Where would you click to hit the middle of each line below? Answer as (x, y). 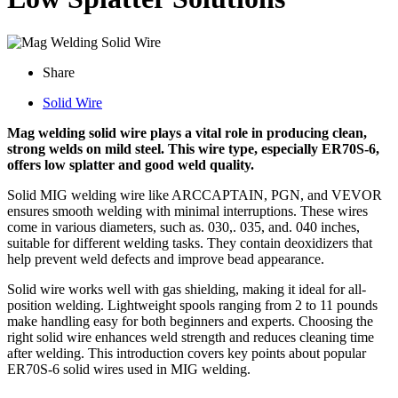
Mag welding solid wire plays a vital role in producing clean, (187, 132)
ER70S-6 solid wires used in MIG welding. (129, 369)
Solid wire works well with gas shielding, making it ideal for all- (187, 289)
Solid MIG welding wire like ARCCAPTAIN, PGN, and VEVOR (195, 195)
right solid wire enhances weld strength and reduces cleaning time (191, 337)
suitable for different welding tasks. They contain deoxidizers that (190, 243)
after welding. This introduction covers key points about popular (187, 353)
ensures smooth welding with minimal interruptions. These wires (187, 211)
